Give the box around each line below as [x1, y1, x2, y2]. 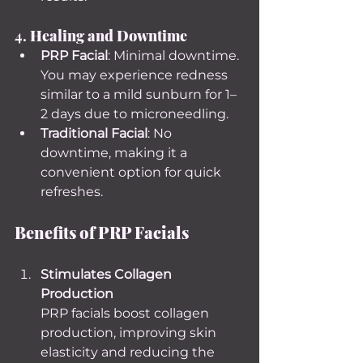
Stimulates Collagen [41, 267, 175, 282]
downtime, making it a [41, 145, 190, 160]
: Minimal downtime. [108, 48, 242, 63]
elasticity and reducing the [41, 344, 218, 360]
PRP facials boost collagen [41, 305, 212, 321]
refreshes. [41, 184, 103, 199]
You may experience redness [41, 67, 231, 83]
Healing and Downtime [30, 26, 187, 45]
